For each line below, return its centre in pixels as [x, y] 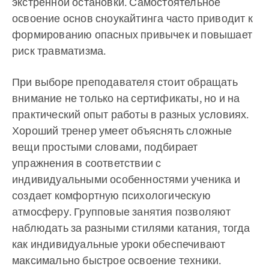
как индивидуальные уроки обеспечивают [119, 244]
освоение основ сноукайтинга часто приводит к [132, 18]
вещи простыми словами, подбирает [105, 147]
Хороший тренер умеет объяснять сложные [122, 131]
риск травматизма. [59, 51]
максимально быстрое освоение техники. [117, 260]
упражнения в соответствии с [87, 163]
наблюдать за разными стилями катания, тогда [131, 228]
